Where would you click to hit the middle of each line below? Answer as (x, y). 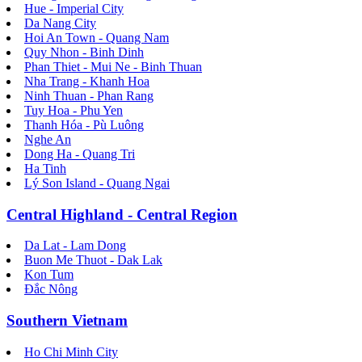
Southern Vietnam (67, 320)
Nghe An (48, 139)
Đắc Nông (51, 289)
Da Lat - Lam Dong (75, 246)
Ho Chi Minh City (71, 351)
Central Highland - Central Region (122, 214)
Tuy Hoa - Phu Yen (74, 110)
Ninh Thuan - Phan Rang (89, 95)
